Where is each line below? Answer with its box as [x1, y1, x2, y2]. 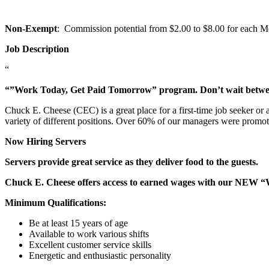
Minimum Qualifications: [5, 197, 106, 208]
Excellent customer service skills [29, 239, 151, 250]
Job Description [5, 43, 69, 54]
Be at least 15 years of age [29, 217, 128, 228]
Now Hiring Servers [5, 136, 86, 147]
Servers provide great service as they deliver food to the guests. [5, 156, 258, 167]
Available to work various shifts [29, 228, 149, 239]
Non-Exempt [5, 23, 57, 34]
